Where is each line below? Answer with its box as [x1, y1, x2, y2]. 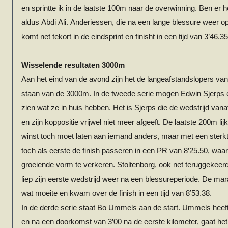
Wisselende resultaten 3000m [21, 61, 125, 69]
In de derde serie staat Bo [21, 204, 108, 212]
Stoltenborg [117, 161, 155, 169]
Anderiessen [70, 18, 112, 26]
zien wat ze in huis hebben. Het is [21, 104, 134, 112]
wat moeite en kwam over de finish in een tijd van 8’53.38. [21, 189, 214, 197]
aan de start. [137, 204, 182, 212]
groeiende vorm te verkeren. [21, 161, 117, 169]
